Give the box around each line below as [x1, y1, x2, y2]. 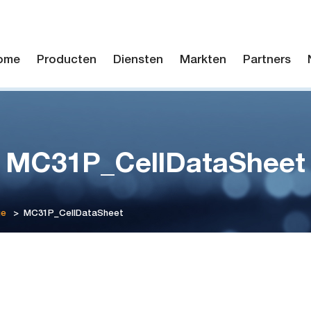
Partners [243, 55, 291, 67]
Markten [180, 55, 226, 67]
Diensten [113, 55, 163, 67]
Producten [37, 55, 96, 67]
